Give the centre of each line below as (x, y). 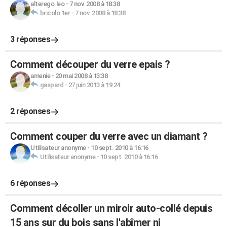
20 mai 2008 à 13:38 (81, 76)
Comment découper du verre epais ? (90, 64)
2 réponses (30, 111)
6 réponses (30, 183)
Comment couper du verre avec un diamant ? (109, 136)
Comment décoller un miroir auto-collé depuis (111, 208)
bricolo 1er (55, 13)
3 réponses (30, 39)
